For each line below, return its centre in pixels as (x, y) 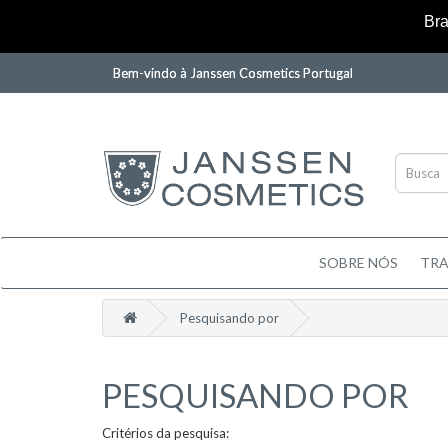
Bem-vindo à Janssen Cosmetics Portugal (233, 73)
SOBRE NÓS (358, 262)
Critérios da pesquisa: (165, 432)
